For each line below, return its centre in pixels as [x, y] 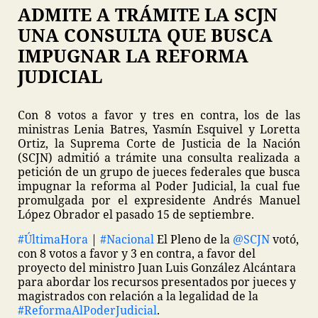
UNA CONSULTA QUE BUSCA [145, 35]
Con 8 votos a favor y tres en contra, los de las [159, 115]
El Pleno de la [195, 239]
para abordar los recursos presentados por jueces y [157, 282]
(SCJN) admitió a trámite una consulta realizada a [159, 158]
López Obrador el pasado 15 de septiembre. [136, 214]
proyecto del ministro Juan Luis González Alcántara [157, 268]
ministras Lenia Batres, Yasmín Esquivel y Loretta [159, 129]
